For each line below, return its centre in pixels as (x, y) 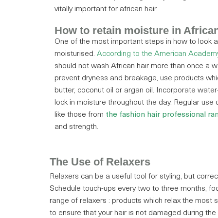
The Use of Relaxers (100, 162)
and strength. (76, 127)
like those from (80, 115)
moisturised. (75, 54)
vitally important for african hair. (106, 9)
